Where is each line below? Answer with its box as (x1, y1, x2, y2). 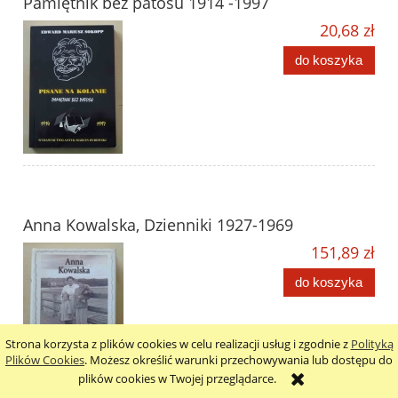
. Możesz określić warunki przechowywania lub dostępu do (84, 352, 393, 368)
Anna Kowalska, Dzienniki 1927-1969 (23, 214, 293, 236)
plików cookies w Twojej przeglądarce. (78, 370, 277, 386)
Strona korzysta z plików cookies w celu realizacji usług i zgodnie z (4, 336, 351, 352)
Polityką (350, 336, 394, 352)
